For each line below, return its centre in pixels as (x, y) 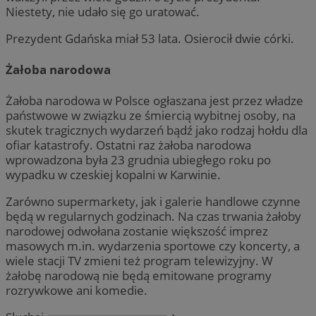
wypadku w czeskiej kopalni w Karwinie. (113, 174)
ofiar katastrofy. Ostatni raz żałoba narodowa (128, 145)
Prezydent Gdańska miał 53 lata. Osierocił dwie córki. (150, 39)
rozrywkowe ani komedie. (77, 290)
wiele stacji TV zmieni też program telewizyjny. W (139, 260)
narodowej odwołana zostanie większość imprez (137, 231)
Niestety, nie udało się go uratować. (103, 11)
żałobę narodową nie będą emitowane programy (139, 275)
